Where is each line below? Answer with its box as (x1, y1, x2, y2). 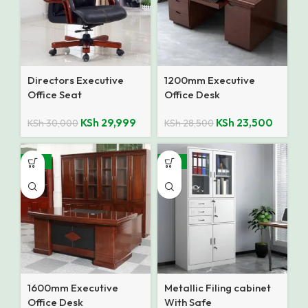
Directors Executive (27, 74, 124, 87)
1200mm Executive (164, 74, 255, 87)
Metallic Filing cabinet (164, 281, 271, 295)
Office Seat (27, 88, 82, 102)
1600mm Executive (27, 281, 118, 295)
